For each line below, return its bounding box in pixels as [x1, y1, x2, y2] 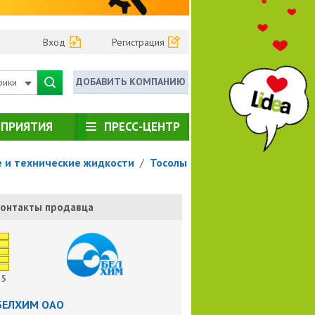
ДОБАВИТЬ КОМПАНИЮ [76, 75, 186, 88]
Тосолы [149, 155, 187, 169]
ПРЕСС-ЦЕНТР [103, 118, 180, 134]
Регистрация [112, 35, 165, 49]
